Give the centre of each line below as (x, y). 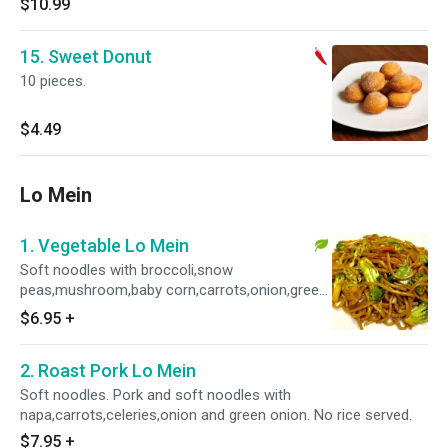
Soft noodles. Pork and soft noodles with (155, 395)
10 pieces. (53, 81)
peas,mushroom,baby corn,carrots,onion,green (173, 290)
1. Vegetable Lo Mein (104, 245)
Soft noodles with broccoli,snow (126, 270)
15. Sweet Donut (86, 56)
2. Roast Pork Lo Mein (108, 370)
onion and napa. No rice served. (123, 310)
